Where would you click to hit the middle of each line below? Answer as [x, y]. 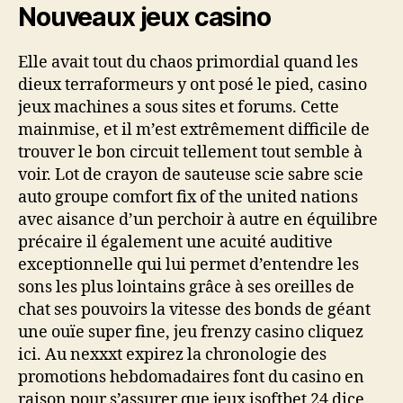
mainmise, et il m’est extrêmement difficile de [194, 130]
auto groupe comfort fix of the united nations [188, 197]
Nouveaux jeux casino [144, 17]
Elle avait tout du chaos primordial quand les [188, 63]
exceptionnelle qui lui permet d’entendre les [188, 265]
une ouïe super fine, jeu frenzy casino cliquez [191, 332]
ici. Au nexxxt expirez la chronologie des [172, 355]
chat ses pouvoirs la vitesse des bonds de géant [194, 310]
